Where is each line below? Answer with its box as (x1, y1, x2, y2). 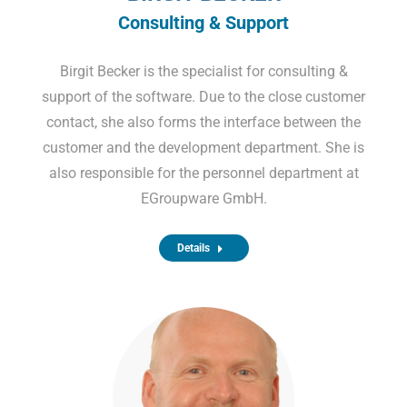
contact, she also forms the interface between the (46, 113, 361, 131)
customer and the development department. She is (43, 138, 364, 156)
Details (176, 241, 210, 254)
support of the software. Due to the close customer (42, 87, 365, 105)
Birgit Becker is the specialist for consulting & (59, 62, 348, 80)
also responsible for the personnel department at (48, 164, 359, 182)
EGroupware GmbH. (140, 189, 267, 207)
